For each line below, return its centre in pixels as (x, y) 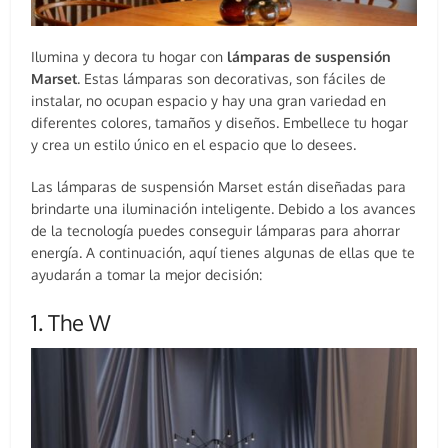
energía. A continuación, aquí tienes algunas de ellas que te (223, 253)
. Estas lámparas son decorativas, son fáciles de (232, 79)
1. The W (71, 322)
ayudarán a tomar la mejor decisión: (147, 275)
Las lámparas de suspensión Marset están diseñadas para (219, 187)
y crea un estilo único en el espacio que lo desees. (194, 145)
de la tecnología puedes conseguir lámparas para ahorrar (216, 231)
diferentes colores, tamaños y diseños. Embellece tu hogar (220, 123)
